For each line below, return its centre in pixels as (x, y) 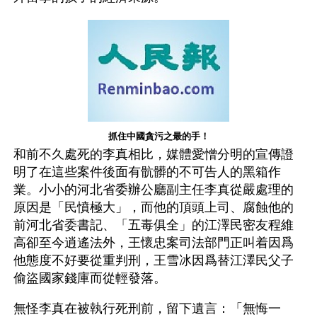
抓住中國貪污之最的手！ (158, 136)
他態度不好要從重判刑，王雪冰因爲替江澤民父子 (154, 260)
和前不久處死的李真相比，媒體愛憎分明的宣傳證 (154, 154)
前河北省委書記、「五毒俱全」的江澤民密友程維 (154, 225)
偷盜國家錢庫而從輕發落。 (90, 278)
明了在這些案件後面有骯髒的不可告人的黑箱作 (147, 172)
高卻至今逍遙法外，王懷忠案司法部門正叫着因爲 (154, 243)
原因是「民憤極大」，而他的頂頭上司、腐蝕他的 (154, 207)
